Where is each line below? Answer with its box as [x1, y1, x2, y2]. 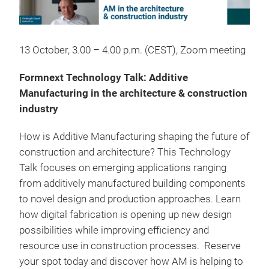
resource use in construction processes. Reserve [19, 240, 241, 252]
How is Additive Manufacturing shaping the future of [19, 130, 250, 142]
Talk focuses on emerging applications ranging [19, 162, 226, 174]
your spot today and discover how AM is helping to [19, 255, 243, 267]
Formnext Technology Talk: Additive [19, 71, 188, 83]
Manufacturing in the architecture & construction [19, 87, 247, 99]
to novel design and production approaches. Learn [19, 193, 241, 205]
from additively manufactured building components [19, 177, 246, 189]
